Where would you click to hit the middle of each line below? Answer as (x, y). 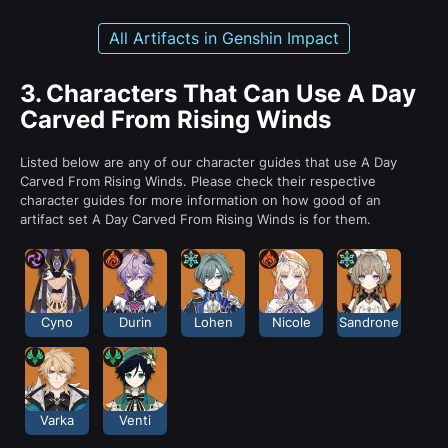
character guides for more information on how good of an (200, 199)
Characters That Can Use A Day (231, 93)
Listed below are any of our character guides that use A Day (208, 161)
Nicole (291, 321)
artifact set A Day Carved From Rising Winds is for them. (195, 218)
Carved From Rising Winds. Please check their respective (198, 180)
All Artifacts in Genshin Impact (224, 37)
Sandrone (369, 321)
